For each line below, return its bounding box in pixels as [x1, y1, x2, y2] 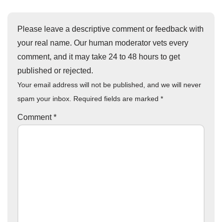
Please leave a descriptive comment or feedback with [17, 25, 204, 34]
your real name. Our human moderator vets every [17, 39, 188, 48]
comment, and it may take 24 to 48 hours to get [17, 53, 180, 61]
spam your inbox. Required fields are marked [17, 95, 161, 103]
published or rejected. [17, 66, 93, 75]
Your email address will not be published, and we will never [17, 81, 201, 89]
